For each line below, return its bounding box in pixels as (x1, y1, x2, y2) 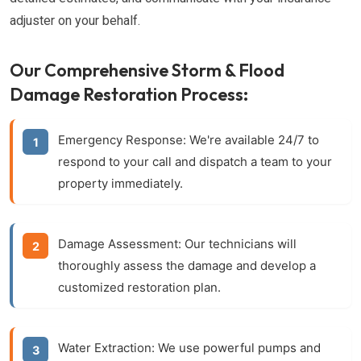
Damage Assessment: (58, 236, 181, 251)
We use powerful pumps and (155, 340, 321, 355)
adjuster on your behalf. (10, 13, 140, 28)
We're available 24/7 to (186, 132, 319, 147)
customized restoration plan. (58, 280, 221, 295)
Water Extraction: (58, 340, 155, 355)
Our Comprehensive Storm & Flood (10, 59, 284, 81)
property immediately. (58, 176, 183, 191)
